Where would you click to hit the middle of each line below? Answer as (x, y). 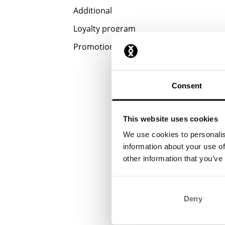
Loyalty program (104, 29)
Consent (187, 85)
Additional (93, 11)
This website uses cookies (170, 119)
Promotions (96, 47)
